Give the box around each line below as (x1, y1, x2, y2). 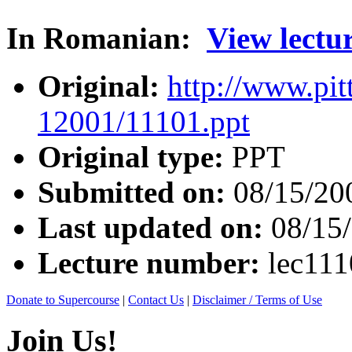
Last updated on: (38, 210, 271, 244)
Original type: (38, 139, 232, 174)
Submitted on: (38, 174, 233, 209)
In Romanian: (6, 20, 191, 55)
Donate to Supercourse (6, 292, 119, 306)
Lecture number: (38, 245, 268, 280)
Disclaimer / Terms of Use (192, 292, 322, 306)
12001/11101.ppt (38, 104, 250, 138)
